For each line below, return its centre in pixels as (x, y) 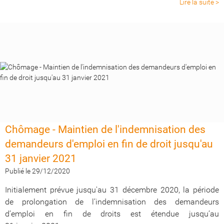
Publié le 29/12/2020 (37, 171)
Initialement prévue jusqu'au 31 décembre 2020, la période (112, 190)
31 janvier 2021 (41, 158)
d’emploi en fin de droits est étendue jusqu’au (112, 214)
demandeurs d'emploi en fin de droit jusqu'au (109, 144)
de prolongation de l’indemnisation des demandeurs (112, 202)
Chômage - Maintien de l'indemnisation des (105, 129)
